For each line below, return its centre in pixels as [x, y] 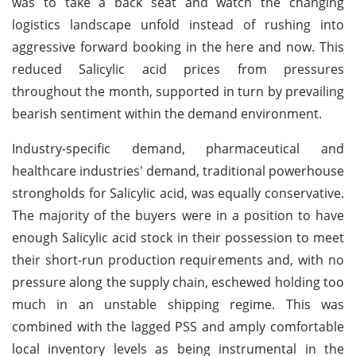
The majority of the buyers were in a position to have [178, 215]
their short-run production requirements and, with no [178, 259]
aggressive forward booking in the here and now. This [178, 46]
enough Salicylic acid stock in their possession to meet [178, 237]
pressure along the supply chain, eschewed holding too [178, 282]
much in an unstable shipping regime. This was [178, 304]
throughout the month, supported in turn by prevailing [178, 91]
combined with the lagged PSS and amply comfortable [178, 326]
